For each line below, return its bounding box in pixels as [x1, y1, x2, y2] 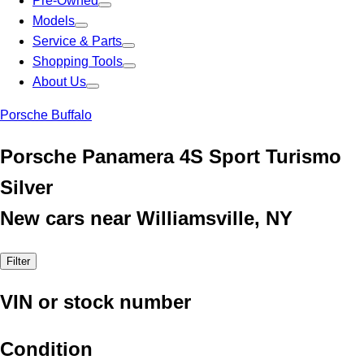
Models [32, 14, 75, 28]
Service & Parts [32, 34, 122, 48]
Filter [6, 254, 30, 267]
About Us [32, 75, 86, 89]
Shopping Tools [32, 54, 123, 68]
